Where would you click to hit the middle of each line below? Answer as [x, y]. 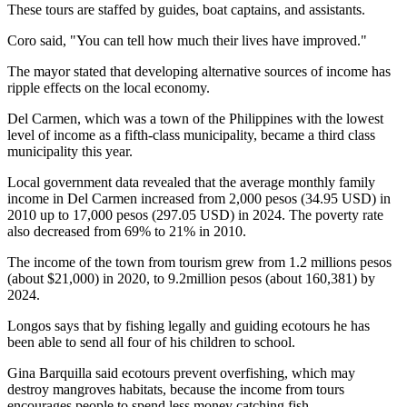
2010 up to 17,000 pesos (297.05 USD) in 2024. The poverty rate [195, 214]
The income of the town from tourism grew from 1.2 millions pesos [199, 262]
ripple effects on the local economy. [109, 87]
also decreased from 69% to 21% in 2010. [127, 231]
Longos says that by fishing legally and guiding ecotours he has [189, 325]
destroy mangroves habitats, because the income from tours [176, 389]
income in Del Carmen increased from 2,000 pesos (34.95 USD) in [199, 198]
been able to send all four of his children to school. [151, 342]
